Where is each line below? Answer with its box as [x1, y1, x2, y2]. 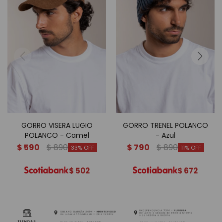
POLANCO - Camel [24, 130, 89, 140]
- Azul [155, 130, 175, 140]
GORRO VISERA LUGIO [21, 120, 93, 130]
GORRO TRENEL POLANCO [122, 120, 208, 130]
